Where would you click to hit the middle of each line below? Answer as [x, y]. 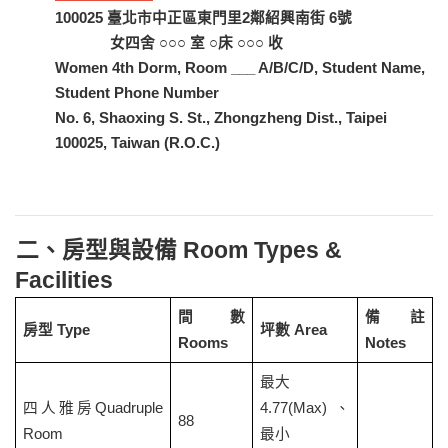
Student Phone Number [137, 93]
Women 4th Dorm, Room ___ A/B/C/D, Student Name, [240, 68]
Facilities [64, 280]
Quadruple [129, 408]
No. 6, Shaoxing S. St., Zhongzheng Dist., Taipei [221, 118]
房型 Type [56, 330]
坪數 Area [293, 330]
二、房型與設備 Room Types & [179, 250]
